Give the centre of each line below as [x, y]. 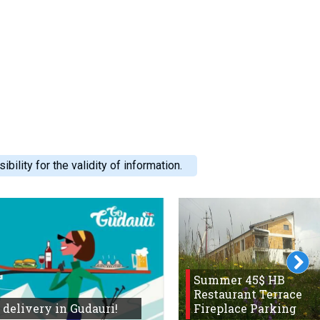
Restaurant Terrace [248, 294]
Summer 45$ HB [240, 279]
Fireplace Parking [245, 308]
